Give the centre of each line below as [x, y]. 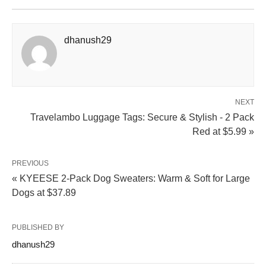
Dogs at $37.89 [44, 193]
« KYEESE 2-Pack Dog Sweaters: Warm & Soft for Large [131, 178]
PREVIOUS [30, 163]
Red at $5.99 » [223, 132]
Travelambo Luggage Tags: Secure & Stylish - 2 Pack [142, 117]
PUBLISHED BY [38, 227]
